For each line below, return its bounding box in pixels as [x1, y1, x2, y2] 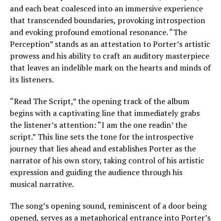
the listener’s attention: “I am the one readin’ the [10, 119, 187, 130]
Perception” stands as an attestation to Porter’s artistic [10, 38, 210, 49]
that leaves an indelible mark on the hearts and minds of [10, 62, 211, 73]
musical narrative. [10, 178, 74, 189]
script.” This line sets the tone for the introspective [10, 131, 193, 142]
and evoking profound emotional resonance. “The [10, 26, 187, 37]
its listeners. [10, 74, 54, 85]
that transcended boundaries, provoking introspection [10, 14, 205, 26]
